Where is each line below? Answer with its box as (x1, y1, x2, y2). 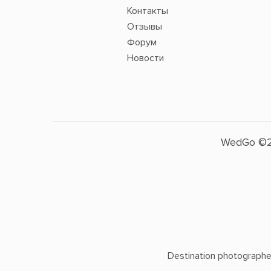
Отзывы (126, 20, 162, 33)
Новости (126, 51, 164, 64)
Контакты (126, 4, 168, 17)
